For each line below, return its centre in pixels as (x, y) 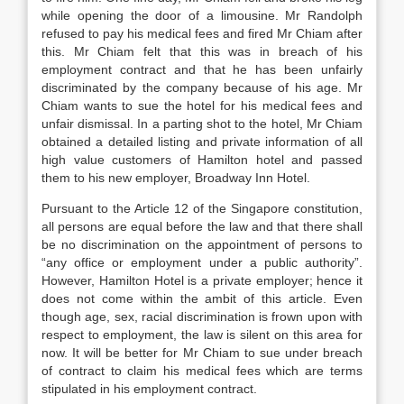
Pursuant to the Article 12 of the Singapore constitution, (202, 208)
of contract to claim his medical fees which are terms (202, 371)
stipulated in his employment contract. (149, 389)
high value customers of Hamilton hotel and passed (202, 160)
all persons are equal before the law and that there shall (202, 226)
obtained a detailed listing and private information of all (202, 142)
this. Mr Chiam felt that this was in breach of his (202, 51)
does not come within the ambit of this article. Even (202, 298)
